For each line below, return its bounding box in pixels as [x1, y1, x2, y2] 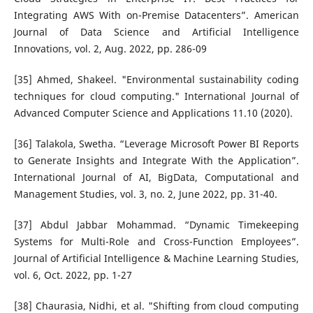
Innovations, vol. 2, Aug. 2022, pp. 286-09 [13, 41, 207, 55]
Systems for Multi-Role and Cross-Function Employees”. [13, 234, 300, 248]
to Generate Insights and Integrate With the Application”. [13, 153, 300, 167]
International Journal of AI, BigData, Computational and [13, 170, 300, 184]
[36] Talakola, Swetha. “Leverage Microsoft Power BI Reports [13, 136, 300, 150]
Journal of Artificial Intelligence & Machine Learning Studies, [13, 251, 300, 265]
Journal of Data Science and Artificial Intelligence [13, 24, 300, 38]
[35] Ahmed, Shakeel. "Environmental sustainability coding [13, 72, 300, 86]
